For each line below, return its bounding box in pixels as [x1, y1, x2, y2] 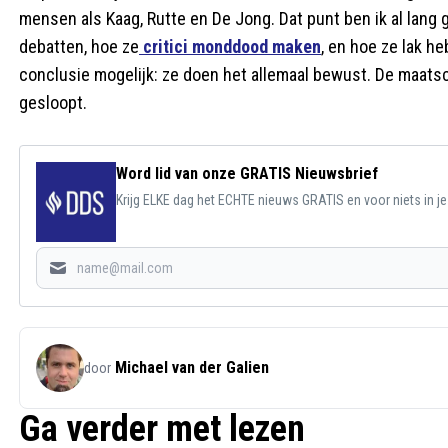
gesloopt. [19, 92, 87, 113]
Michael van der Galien [115, 358, 269, 377]
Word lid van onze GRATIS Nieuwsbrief [116, 164, 378, 183]
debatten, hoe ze [19, 36, 139, 57]
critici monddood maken [139, 36, 321, 57]
